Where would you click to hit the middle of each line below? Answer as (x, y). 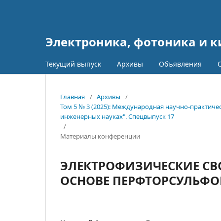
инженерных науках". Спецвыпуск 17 (117, 116)
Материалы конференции (100, 136)
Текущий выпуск (73, 64)
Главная (73, 97)
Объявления (180, 64)
